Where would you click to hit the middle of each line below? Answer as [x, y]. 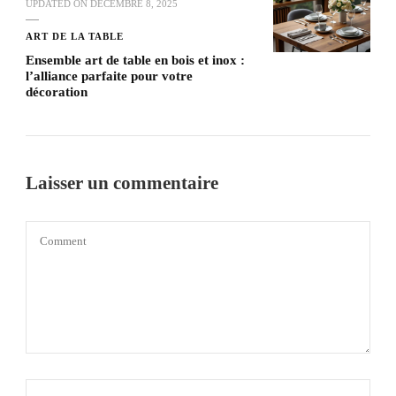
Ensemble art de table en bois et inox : [135, 61]
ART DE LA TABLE [75, 37]
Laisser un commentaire [124, 183]
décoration [57, 92]
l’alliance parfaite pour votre [109, 76]
